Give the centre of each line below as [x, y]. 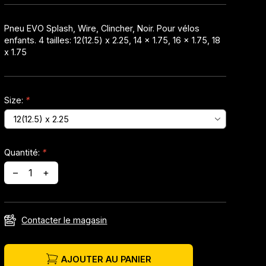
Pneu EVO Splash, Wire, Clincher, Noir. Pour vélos [102, 28]
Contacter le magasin [64, 220]
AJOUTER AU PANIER [106, 259]
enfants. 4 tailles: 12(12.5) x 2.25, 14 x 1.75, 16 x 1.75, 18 [113, 40]
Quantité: [23, 153]
